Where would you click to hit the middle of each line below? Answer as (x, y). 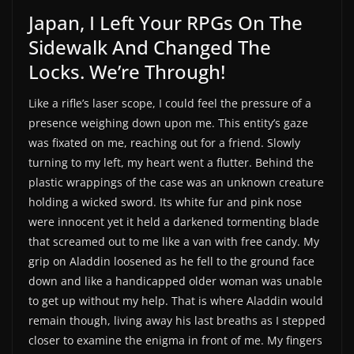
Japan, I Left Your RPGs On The (166, 22)
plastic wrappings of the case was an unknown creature (176, 182)
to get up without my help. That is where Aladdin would (176, 300)
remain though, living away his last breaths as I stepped (177, 320)
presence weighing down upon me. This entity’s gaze (168, 122)
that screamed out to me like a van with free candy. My (174, 241)
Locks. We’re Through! (127, 71)
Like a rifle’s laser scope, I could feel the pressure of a (170, 103)
